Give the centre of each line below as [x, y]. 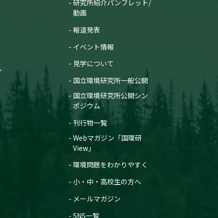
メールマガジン [97, 198]
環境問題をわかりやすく [110, 165]
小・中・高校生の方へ [107, 182]
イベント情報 [93, 46]
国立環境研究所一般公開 [110, 81]
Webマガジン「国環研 [107, 137]
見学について [93, 64]
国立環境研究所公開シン [110, 95]
